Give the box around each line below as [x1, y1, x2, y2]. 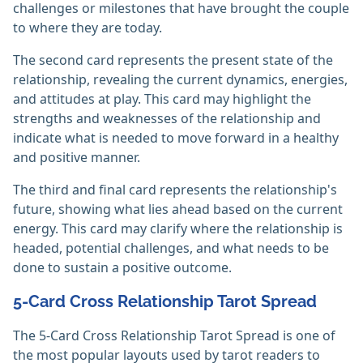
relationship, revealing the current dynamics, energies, [13, 70, 348, 89]
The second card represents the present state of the [13, 51, 333, 70]
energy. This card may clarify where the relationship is [13, 220, 343, 238]
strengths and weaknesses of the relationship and [13, 109, 321, 128]
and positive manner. [13, 148, 140, 167]
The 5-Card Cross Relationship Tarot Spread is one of [13, 327, 335, 345]
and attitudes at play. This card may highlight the [13, 90, 311, 109]
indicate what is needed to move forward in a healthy [13, 129, 339, 147]
